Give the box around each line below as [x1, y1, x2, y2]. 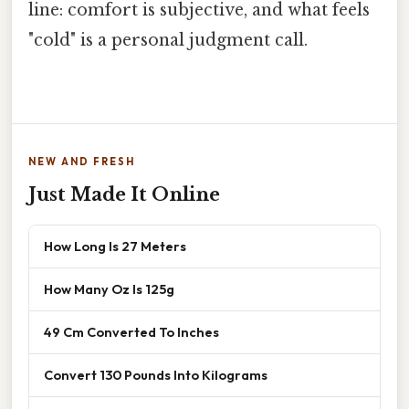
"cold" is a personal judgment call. [28, 29, 308, 50]
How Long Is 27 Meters [44, 237, 186, 256]
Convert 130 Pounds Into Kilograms [44, 366, 267, 384]
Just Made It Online [28, 184, 220, 206]
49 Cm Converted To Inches [44, 323, 219, 341]
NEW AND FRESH [28, 155, 135, 169]
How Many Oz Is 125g [44, 280, 174, 299]
